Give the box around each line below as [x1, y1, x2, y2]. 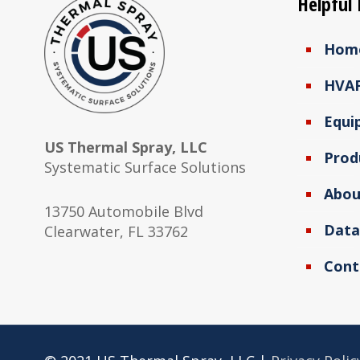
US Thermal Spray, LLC [43, 137, 207, 157]
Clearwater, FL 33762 [43, 222, 188, 241]
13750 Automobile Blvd [43, 202, 203, 221]
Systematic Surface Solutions [43, 157, 246, 177]
